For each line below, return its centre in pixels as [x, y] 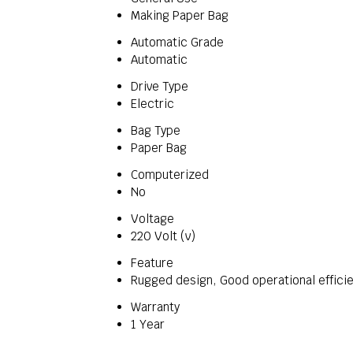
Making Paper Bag [180, 15]
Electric [152, 104]
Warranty [155, 307]
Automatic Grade [177, 42]
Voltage [152, 219]
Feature [152, 263]
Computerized [170, 175]
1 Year [148, 324]
